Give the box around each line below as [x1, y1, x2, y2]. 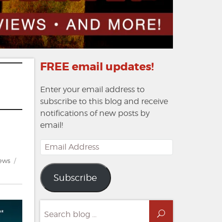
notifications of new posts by [40, 109, 150, 118]
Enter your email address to [40, 85, 145, 95]
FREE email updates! [40, 60, 154, 74]
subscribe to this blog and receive [40, 97, 168, 107]
